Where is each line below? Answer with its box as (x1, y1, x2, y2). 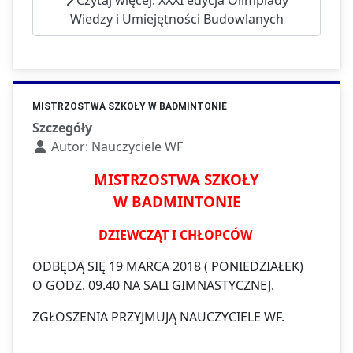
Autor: (48, 138, 91, 156)
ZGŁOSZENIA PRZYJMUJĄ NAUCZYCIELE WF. (32, 308, 284, 326)
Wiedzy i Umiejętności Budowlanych (69, 9, 284, 28)
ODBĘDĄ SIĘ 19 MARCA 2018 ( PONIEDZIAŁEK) (32, 258, 303, 276)
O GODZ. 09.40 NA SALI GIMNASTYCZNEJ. (32, 277, 274, 295)
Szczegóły (32, 119, 92, 137)
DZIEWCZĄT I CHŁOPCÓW (98, 226, 255, 244)
